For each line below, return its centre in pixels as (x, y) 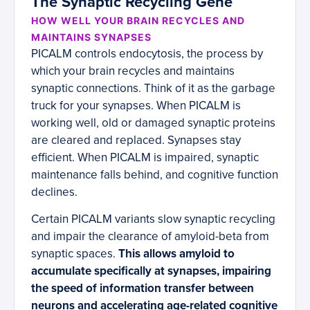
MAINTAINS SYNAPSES (91, 37)
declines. (54, 192)
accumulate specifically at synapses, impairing (151, 271)
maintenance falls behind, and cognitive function (155, 175)
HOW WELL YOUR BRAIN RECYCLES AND (138, 21)
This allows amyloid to (176, 254)
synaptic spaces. (75, 254)
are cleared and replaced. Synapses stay (136, 140)
